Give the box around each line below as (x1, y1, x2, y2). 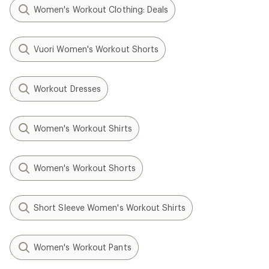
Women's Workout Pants (34, 242, 131, 252)
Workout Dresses (34, 83, 101, 94)
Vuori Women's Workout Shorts (34, 44, 159, 54)
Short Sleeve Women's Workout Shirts (34, 202, 186, 213)
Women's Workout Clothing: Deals (34, 4, 169, 14)
